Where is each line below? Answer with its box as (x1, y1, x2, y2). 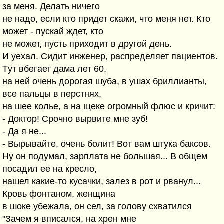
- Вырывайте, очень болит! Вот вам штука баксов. (2, 139, 211, 149)
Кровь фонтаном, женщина (2, 189, 115, 199)
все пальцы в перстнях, (2, 89, 101, 99)
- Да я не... (2, 126, 46, 136)
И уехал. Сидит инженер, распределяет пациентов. (2, 51, 218, 61)
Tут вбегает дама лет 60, (2, 64, 106, 74)
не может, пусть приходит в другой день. (2, 39, 172, 49)
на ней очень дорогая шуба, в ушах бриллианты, (2, 76, 207, 86)
